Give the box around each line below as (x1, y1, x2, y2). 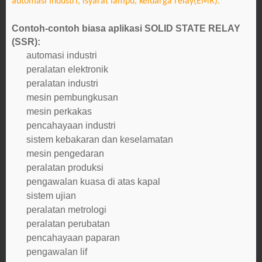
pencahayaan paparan (26, 233, 120, 243)
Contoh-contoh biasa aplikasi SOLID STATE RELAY (12, 23, 240, 33)
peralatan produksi (26, 163, 104, 173)
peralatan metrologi (26, 205, 106, 215)
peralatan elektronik (26, 64, 108, 74)
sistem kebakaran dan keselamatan (26, 135, 173, 144)
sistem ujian (26, 191, 76, 201)
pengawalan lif (26, 247, 87, 257)
